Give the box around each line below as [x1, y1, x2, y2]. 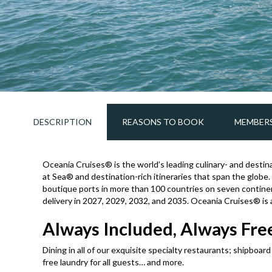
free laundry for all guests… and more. [42, 257, 184, 268]
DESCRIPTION [33, 117, 92, 127]
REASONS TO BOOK [122, 117, 204, 127]
